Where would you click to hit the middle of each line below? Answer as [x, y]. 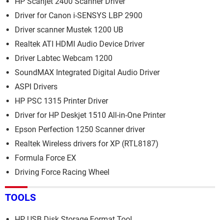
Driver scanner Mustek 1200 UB [69, 29]
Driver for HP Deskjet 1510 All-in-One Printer [90, 115]
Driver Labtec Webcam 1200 [64, 58]
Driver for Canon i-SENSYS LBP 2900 [79, 15]
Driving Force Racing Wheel [62, 172]
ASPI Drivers [36, 86]
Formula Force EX [45, 158]
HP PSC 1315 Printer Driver [61, 101]
